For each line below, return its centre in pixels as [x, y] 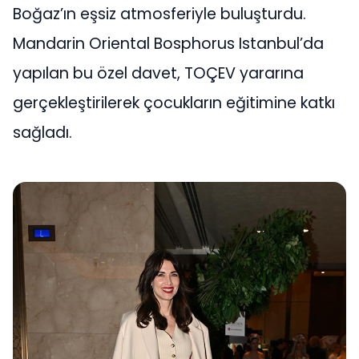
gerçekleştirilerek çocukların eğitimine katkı [174, 103]
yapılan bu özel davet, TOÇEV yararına [158, 74]
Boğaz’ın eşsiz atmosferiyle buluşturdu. [159, 14]
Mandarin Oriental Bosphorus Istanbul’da [168, 44]
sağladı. [42, 133]
